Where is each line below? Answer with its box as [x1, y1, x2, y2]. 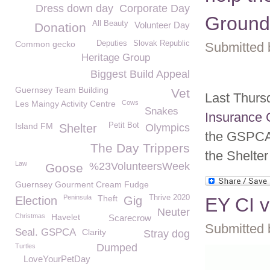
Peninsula [63, 193, 92, 201]
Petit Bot [108, 121, 139, 130]
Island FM [15, 121, 53, 131]
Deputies [96, 39, 127, 48]
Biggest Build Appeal [90, 68, 190, 80]
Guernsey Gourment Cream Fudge [15, 180, 149, 189]
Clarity [82, 227, 106, 237]
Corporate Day [119, 2, 190, 14]
